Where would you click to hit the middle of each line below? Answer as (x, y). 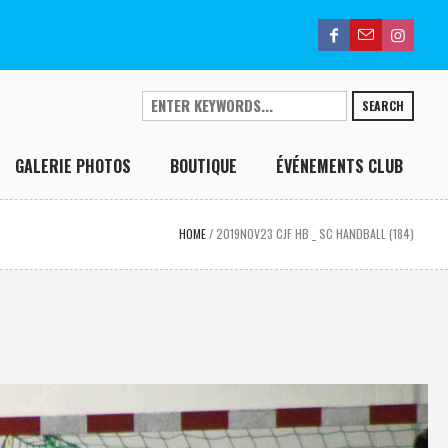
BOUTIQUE (204, 166)
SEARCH (383, 105)
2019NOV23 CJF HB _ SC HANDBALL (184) (315, 233)
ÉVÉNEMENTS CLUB (340, 166)
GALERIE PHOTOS (73, 166)
